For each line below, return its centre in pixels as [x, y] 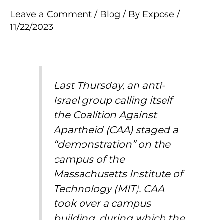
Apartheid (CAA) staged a [116, 129]
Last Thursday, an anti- [110, 85]
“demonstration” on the [112, 144]
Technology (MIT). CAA [109, 188]
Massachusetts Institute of [118, 174]
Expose [160, 14]
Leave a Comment [51, 14]
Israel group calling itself [113, 100]
